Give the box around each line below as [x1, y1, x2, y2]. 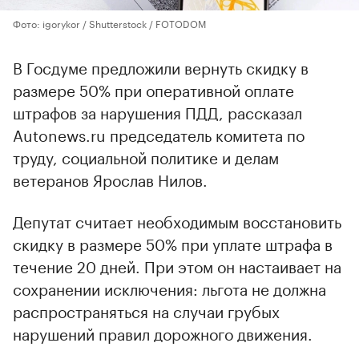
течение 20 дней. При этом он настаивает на [13, 253, 341, 278]
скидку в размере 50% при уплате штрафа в [13, 231, 333, 256]
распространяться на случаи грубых [13, 298, 280, 323]
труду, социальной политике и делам [13, 144, 279, 169]
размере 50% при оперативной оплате [13, 77, 294, 102]
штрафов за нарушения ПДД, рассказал [13, 99, 302, 124]
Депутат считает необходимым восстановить [13, 208, 341, 233]
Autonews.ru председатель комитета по [13, 122, 305, 147]
